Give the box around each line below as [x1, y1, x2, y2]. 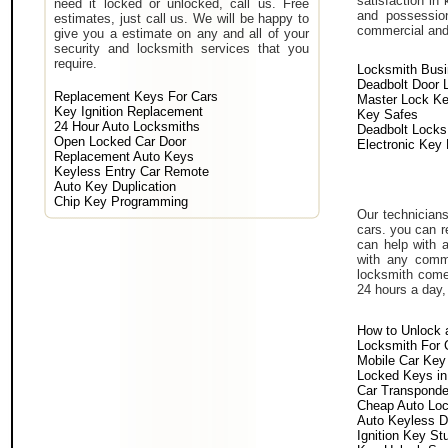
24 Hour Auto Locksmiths [54, 119, 200, 134]
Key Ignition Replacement [54, 104, 203, 119]
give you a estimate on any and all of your [54, 26, 309, 41]
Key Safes [357, 107, 418, 122]
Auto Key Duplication [54, 179, 176, 194]
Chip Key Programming [54, 194, 188, 209]
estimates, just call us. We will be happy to [54, 11, 309, 26]
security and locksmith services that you [54, 41, 309, 56]
